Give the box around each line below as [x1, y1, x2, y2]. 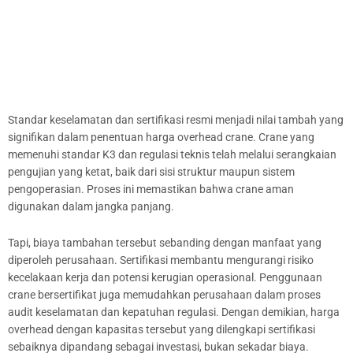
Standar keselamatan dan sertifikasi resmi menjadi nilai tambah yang [8, 113, 344, 127]
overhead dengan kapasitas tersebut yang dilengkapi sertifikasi [8, 323, 315, 336]
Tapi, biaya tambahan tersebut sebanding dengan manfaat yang [8, 236, 321, 250]
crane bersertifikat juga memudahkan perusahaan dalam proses [8, 288, 321, 302]
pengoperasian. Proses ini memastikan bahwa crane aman [8, 183, 294, 196]
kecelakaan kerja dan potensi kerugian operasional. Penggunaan [8, 271, 322, 284]
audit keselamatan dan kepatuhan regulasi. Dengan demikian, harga [8, 306, 340, 319]
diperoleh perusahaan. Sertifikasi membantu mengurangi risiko [8, 254, 314, 267]
